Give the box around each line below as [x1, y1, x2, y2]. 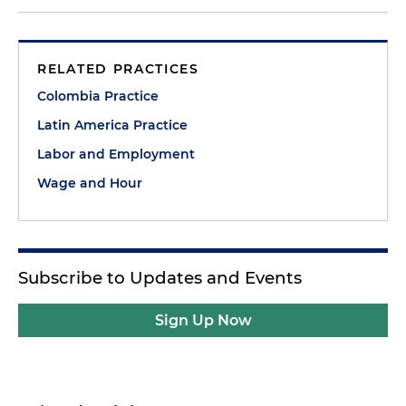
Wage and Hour [37, 175, 142, 191]
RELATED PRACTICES [37, 61, 199, 77]
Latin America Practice [37, 117, 188, 133]
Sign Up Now [154, 312, 252, 329]
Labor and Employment [37, 146, 195, 162]
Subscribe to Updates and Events [18, 267, 302, 288]
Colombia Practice [37, 88, 159, 104]
